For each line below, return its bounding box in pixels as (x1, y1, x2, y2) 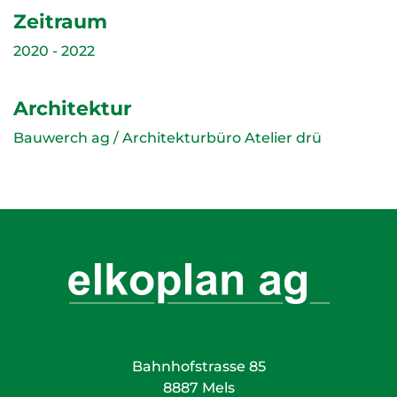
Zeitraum (13, 9, 107, 34)
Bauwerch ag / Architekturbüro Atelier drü (13, 129, 322, 146)
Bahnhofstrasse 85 (131, 358, 266, 375)
